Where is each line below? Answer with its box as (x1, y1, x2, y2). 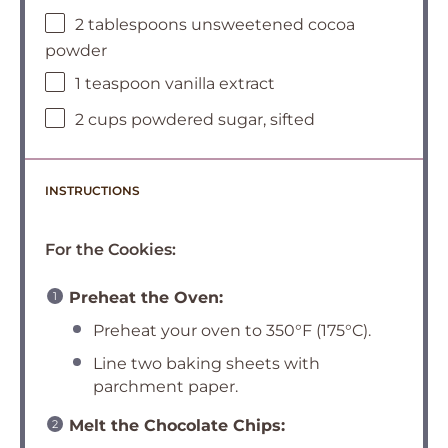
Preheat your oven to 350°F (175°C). (93, 321, 371, 340)
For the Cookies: (45, 240, 176, 259)
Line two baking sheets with (93, 354, 320, 373)
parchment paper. (93, 377, 238, 396)
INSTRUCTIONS (45, 183, 140, 198)
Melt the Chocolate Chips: (69, 416, 285, 435)
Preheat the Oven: (69, 288, 223, 307)
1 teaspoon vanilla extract (75, 74, 275, 94)
